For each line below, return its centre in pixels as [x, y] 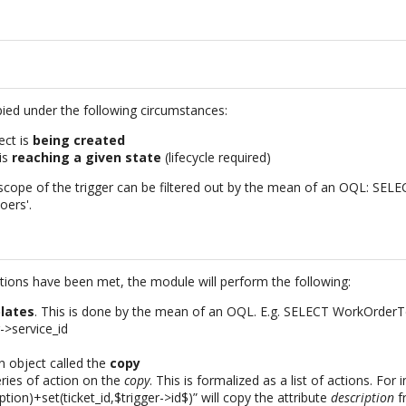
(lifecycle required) [217, 157]
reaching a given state [87, 157]
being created [79, 140]
